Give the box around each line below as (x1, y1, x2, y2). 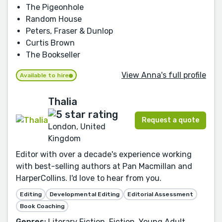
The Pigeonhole (26, 2, 84, 12)
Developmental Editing (50, 191, 119, 198)
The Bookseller (26, 50, 80, 60)
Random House (26, 14, 82, 24)
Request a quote (142, 115, 199, 124)
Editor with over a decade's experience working (16, 150, 192, 160)
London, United (48, 122, 106, 132)
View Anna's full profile (121, 70, 206, 80)
